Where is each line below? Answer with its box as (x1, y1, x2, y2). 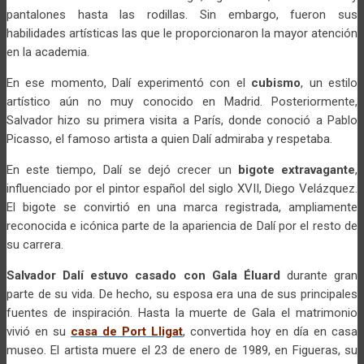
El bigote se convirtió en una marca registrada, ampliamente (6, 199, 357, 214)
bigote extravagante (237, 162, 356, 177)
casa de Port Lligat (71, 323, 183, 339)
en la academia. (6, 44, 89, 59)
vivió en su (6, 323, 71, 339)
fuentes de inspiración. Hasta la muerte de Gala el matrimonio (6, 305, 357, 320)
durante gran (279, 267, 357, 283)
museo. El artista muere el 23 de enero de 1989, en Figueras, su (6, 342, 357, 357)
